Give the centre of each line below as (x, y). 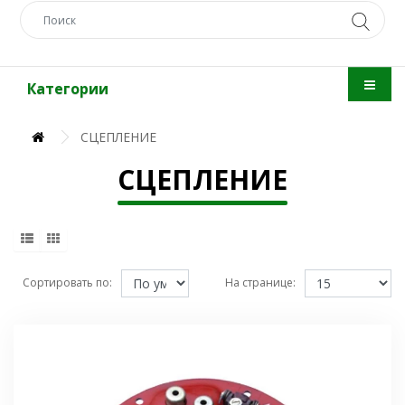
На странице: (260, 283)
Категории (68, 89)
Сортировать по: (67, 283)
